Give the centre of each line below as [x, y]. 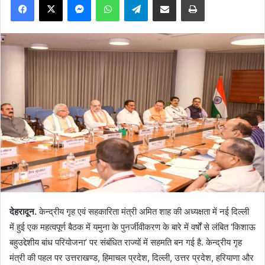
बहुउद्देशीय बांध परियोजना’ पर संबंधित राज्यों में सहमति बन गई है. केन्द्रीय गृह [126, 242]
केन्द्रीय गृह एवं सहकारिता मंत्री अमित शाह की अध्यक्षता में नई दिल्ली [143, 211]
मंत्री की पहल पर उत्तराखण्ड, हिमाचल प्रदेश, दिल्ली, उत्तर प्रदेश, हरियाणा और [132, 257]
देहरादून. [23, 211]
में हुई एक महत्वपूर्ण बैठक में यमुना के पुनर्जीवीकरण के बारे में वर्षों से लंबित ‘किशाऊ [132, 227]
